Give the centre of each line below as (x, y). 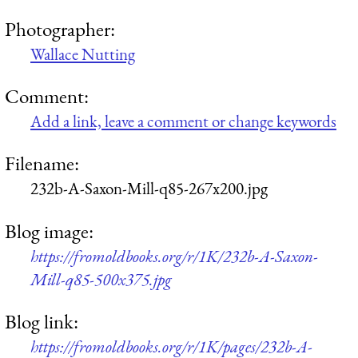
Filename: (42, 163)
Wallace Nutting (83, 54)
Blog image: (49, 231)
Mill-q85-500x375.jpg (101, 279)
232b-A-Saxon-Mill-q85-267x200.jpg (149, 189)
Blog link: (42, 321)
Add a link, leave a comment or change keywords (183, 121)
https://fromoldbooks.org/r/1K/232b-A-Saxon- (174, 256)
